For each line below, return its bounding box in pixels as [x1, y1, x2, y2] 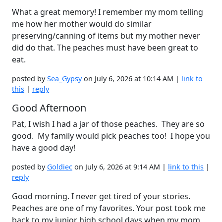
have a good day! [12, 142, 75, 153]
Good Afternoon [12, 101, 86, 114]
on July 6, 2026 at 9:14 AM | [72, 162, 168, 171]
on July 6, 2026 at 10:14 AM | [82, 74, 181, 83]
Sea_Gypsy [47, 74, 82, 83]
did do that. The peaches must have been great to [12, 42, 198, 53]
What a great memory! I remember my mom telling [12, 6, 203, 17]
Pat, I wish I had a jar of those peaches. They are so [12, 118, 205, 129]
